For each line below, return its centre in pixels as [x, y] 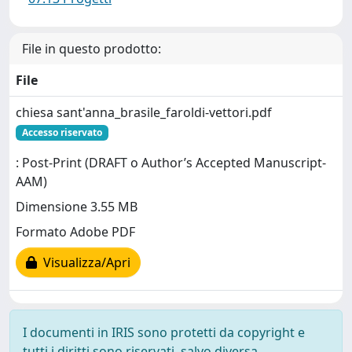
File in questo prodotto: [92, 49]
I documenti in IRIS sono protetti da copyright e [164, 332]
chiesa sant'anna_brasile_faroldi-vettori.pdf [144, 112]
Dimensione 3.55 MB [77, 207]
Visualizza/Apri [84, 263]
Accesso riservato [62, 132]
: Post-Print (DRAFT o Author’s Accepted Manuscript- [171, 163]
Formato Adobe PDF [75, 232]
